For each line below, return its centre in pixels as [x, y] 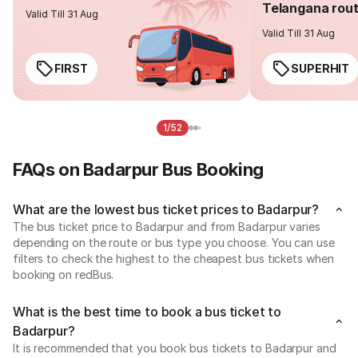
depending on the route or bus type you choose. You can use [174, 242]
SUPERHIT [320, 68]
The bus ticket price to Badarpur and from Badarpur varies [167, 226]
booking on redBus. [64, 274]
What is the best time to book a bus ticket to [147, 311]
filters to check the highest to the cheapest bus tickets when [173, 258]
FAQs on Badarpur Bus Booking [138, 169]
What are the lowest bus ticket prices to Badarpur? [166, 209]
